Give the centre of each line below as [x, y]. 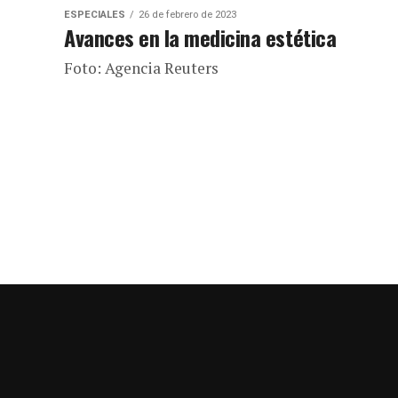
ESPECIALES [95, 15]
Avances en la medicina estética [200, 37]
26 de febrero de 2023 [187, 15]
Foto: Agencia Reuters [141, 68]
